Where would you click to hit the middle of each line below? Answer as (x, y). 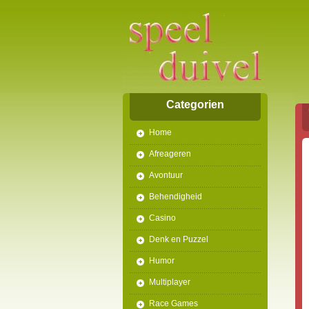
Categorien (195, 104)
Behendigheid (176, 197)
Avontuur (166, 175)
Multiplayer (170, 282)
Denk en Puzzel (179, 239)
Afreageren (170, 154)
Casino (162, 218)
